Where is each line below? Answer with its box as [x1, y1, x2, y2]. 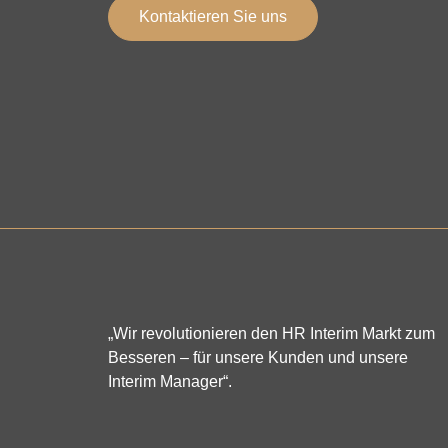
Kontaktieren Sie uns [138, 8, 287, 26]
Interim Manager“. [107, 372, 232, 390]
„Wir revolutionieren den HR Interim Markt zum [107, 324, 435, 342]
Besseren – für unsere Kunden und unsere [107, 348, 408, 366]
